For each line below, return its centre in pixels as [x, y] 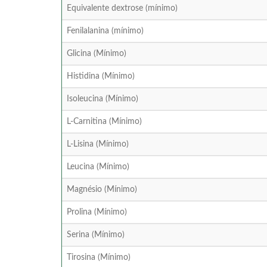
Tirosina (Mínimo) [99, 258]
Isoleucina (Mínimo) [103, 99]
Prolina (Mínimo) [97, 212]
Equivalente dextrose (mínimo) [122, 9]
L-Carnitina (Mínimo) [104, 122]
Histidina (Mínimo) [101, 77]
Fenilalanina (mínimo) [105, 31]
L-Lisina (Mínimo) [98, 145]
